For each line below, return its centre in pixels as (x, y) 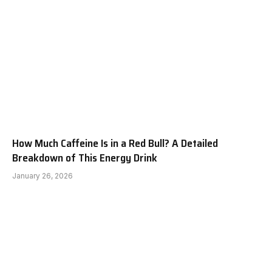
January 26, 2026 (42, 175)
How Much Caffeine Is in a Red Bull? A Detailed (115, 143)
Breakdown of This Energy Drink (85, 158)
